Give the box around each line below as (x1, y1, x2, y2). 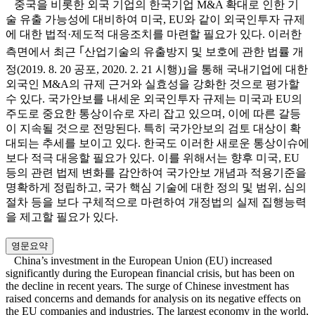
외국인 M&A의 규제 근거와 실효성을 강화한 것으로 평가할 (6, 78, 300, 91)
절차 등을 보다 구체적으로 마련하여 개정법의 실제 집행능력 (6, 196, 307, 209)
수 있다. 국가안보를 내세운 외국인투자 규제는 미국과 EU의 (6, 93, 302, 105)
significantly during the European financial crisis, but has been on (6, 267, 295, 280)
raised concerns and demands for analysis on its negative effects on (6, 292, 301, 305)
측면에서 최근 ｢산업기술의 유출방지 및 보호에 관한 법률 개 (6, 46, 304, 58)
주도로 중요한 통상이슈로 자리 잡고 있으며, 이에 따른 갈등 (6, 108, 301, 120)
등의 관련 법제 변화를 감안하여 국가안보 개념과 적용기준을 (6, 167, 307, 179)
